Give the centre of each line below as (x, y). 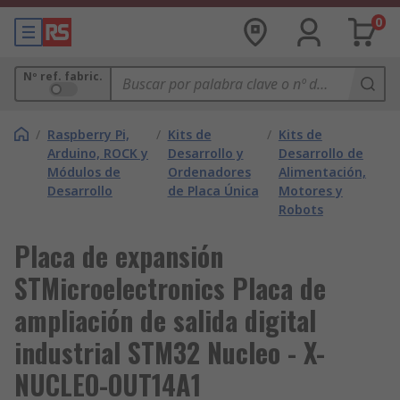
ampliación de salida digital (165, 320)
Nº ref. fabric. (63, 76)
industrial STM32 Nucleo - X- (170, 352)
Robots (300, 209)
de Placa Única (213, 191)
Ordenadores (209, 172)
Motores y (310, 191)
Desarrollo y (205, 153)
